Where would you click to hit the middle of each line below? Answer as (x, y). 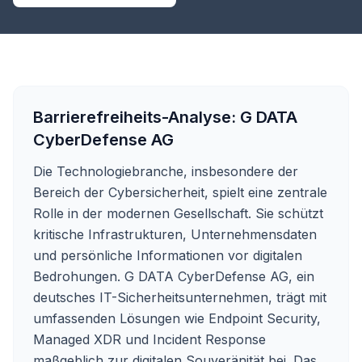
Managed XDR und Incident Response (149, 339)
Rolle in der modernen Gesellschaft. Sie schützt (178, 213)
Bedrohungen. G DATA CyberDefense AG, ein (174, 276)
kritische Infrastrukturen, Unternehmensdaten (175, 234)
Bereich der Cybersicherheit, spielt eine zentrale (180, 192)
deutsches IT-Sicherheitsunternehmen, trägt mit (180, 297)
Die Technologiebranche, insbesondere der (166, 171)
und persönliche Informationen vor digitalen (168, 255)
